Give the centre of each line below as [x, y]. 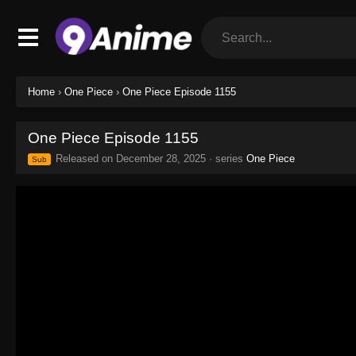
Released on [84, 158]
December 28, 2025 [161, 158]
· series [226, 158]
